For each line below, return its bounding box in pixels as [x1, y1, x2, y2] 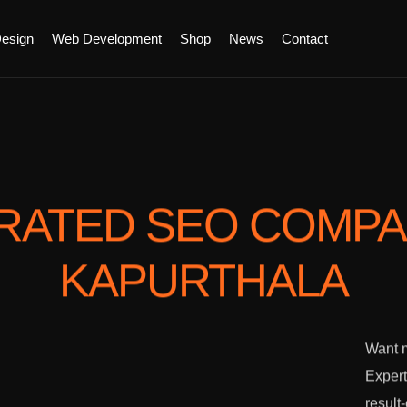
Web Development [52, 30, 162, 46]
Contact [282, 30, 328, 46]
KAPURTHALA [58, 257, 349, 309]
